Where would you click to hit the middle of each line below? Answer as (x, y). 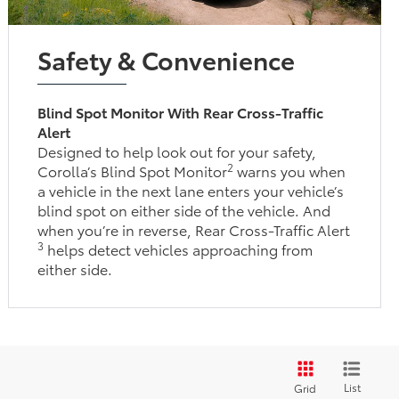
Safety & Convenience (167, 58)
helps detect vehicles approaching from (179, 248)
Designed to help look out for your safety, (177, 151)
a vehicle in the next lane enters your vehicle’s (191, 190)
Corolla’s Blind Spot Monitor (133, 170)
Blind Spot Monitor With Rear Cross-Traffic (181, 111)
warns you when (290, 170)
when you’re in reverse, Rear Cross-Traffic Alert (194, 229)
